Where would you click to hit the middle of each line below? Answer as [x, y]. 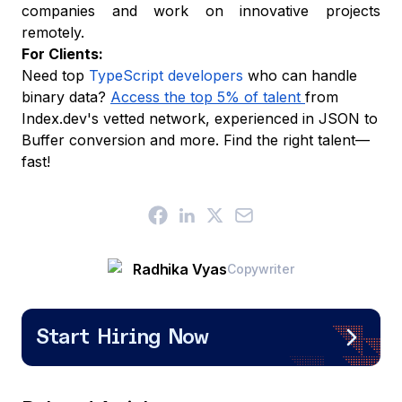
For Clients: [62, 54]
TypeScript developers [166, 75]
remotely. [55, 32]
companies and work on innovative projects [201, 11]
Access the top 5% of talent [208, 97]
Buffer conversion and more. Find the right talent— [196, 140]
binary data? [66, 97]
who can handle [302, 75]
